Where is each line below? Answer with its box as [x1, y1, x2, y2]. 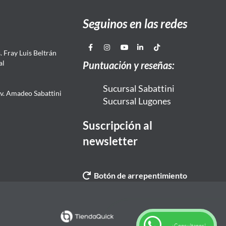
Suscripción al [83, 119, 153, 133]
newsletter [83, 134, 138, 148]
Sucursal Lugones [103, 95, 172, 107]
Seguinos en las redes [83, 16, 188, 31]
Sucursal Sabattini [103, 83, 177, 94]
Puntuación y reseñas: [83, 59, 175, 72]
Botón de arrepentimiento [91, 171, 188, 181]
